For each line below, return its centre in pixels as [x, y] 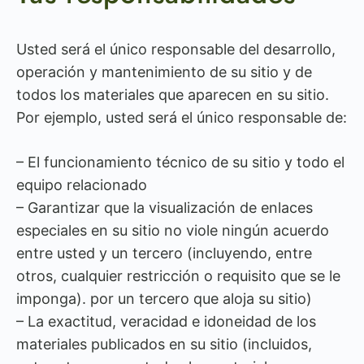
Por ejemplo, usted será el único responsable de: [182, 117]
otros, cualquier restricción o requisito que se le [178, 276]
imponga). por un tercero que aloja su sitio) [164, 299]
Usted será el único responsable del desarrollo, [176, 49]
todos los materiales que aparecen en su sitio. [173, 95]
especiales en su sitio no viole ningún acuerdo [173, 230]
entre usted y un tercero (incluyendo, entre [164, 253]
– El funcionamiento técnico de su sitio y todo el [180, 162]
